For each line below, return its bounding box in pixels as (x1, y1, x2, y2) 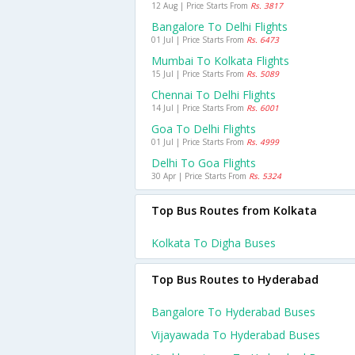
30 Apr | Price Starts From (151, 170, 249, 181)
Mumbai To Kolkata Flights (151, 53, 289, 68)
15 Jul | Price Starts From (151, 68, 246, 79)
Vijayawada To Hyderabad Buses (151, 327, 320, 342)
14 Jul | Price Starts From (151, 102, 246, 113)
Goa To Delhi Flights (151, 121, 256, 136)
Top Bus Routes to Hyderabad (151, 272, 319, 287)
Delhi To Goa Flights (151, 155, 256, 170)
